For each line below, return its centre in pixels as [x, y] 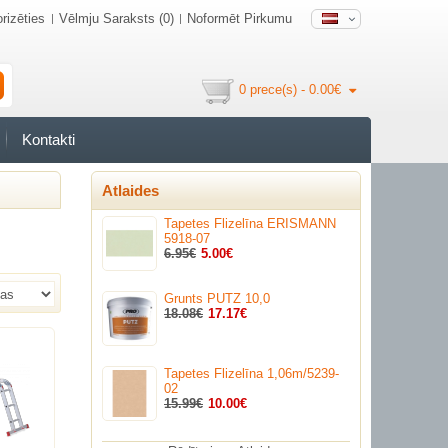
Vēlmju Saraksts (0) [116, 18]
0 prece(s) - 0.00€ [290, 89]
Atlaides [130, 190]
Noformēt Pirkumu [239, 18]
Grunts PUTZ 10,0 [217, 298]
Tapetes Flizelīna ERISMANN [250, 223]
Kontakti [48, 139]
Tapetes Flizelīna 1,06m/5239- [251, 373]
